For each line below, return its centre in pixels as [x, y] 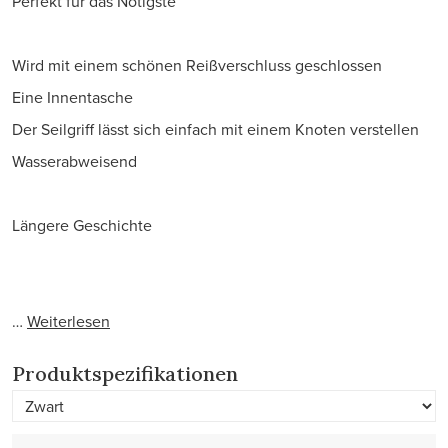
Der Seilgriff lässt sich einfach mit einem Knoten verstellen [215, 129]
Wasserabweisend [74, 161]
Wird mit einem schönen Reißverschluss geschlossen [197, 65]
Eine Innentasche [72, 97]
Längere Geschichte [82, 225]
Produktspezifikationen [125, 373]
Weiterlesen [68, 321]
